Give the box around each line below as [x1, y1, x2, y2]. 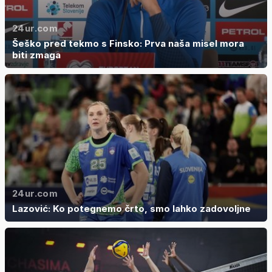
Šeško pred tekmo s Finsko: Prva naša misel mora [12, 37, 244, 49]
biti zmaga [12, 49, 61, 61]
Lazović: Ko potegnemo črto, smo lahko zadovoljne [12, 202, 251, 214]
